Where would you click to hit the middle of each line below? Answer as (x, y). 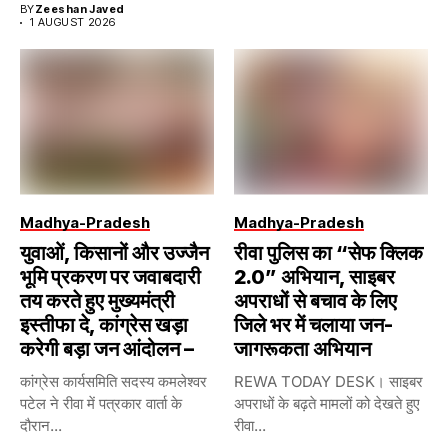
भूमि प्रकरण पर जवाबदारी (110, 276)
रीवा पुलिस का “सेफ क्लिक (328, 252)
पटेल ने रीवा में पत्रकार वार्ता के (101, 403)
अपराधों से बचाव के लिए (315, 300)
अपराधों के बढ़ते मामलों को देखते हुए (327, 403)
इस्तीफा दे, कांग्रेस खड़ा (104, 324)
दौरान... (41, 425)
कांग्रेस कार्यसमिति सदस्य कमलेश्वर (113, 381)
